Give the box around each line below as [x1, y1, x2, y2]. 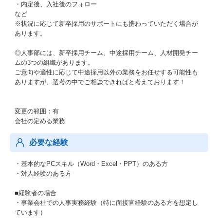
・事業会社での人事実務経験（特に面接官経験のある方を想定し [15, 199, 198, 206]
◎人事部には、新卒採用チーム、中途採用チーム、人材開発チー [15, 49, 198, 56]
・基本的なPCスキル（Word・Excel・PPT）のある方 [15, 160, 168, 167]
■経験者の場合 [15, 189, 56, 197]
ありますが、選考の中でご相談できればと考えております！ [15, 78, 185, 86]
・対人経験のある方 [15, 170, 72, 177]
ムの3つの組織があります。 [15, 59, 94, 66]
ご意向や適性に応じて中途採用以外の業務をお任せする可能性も [15, 69, 198, 76]
